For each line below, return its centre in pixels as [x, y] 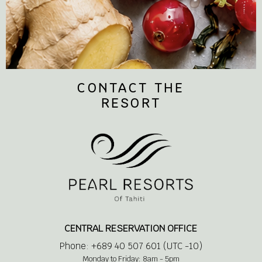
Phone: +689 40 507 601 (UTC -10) [131, 246]
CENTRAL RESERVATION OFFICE [131, 228]
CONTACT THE [131, 88]
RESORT [131, 103]
